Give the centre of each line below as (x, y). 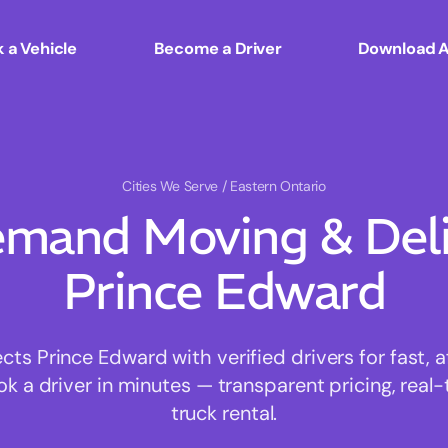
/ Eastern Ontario (273, 186)
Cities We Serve (172, 186)
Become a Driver (217, 48)
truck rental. (224, 413)
